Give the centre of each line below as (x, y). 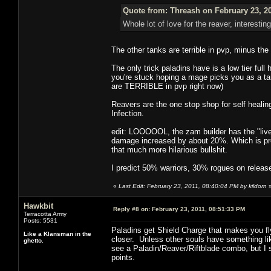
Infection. (128, 113)
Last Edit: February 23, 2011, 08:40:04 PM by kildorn (193, 186)
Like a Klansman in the (57, 233)
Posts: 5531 (41, 220)
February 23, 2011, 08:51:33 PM (198, 209)
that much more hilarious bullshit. (169, 149)
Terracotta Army (45, 214)
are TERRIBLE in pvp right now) (167, 86)
